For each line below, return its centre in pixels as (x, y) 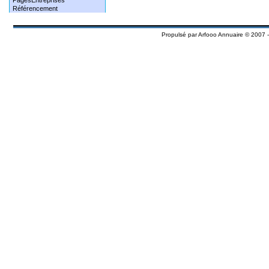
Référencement (35, 8)
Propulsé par (180, 35)
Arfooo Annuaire (221, 35)
